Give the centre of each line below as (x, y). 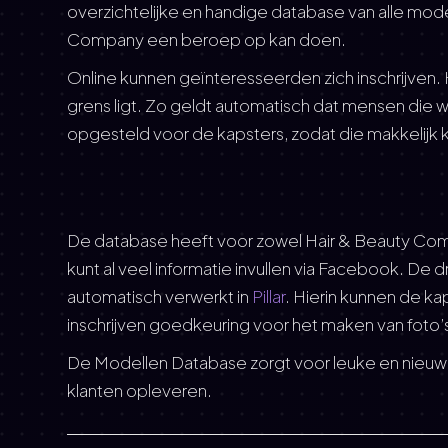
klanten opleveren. (140, 390)
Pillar (269, 296)
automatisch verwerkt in (160, 296)
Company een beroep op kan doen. (207, 39)
